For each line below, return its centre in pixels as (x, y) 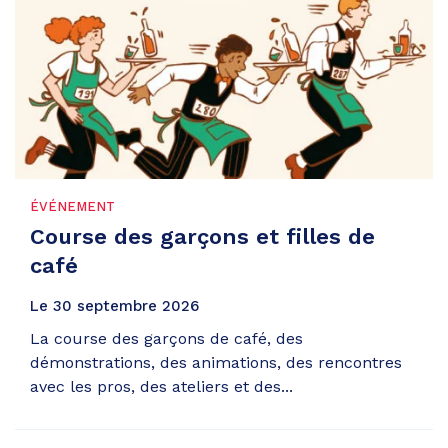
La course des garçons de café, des (166, 339)
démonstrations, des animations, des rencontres (216, 363)
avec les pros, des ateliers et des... (161, 387)
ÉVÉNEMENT (72, 207)
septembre (117, 306)
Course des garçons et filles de (202, 236)
